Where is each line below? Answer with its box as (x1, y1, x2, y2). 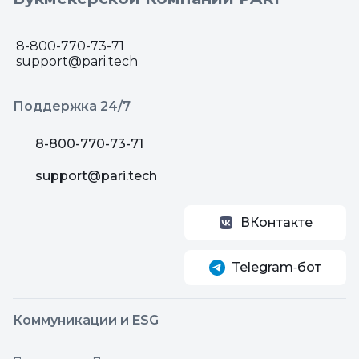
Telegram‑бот (232, 260, 321, 275)
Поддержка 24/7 (13, 99, 131, 114)
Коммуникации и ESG (13, 313, 159, 328)
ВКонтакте (240, 215, 313, 230)
